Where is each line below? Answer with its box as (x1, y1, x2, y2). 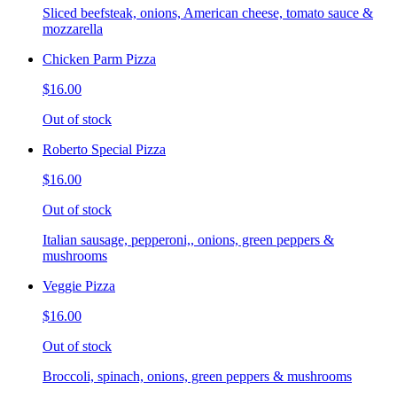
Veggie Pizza (43, 278, 115, 294)
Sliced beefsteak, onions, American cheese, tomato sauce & (43, 5, 373, 21)
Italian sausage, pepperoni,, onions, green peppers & (43, 232, 334, 248)
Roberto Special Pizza (43, 142, 166, 158)
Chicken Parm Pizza (43, 51, 156, 67)
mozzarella (43, 21, 103, 37)
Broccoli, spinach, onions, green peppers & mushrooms (43, 369, 352, 385)
